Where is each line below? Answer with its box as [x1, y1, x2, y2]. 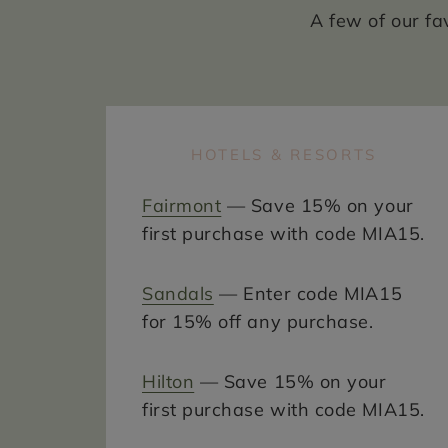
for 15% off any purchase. [142, 309, 374, 333]
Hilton [142, 369, 195, 393]
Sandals [142, 281, 214, 305]
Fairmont [142, 193, 222, 217]
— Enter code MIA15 [213, 281, 403, 305]
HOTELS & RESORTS [190, 144, 378, 164]
